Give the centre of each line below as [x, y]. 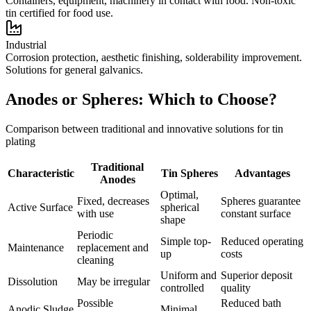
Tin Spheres [189, 173]
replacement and [113, 247]
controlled [182, 287]
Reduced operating [262, 241]
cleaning [95, 260]
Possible [95, 303]
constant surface [256, 213]
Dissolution [33, 281]
